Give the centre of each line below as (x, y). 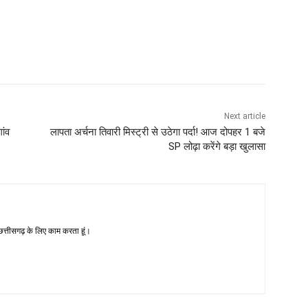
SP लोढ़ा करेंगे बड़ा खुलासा (217, 146)
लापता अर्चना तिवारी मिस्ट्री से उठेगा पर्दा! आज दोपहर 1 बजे (157, 132)
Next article (244, 116)
